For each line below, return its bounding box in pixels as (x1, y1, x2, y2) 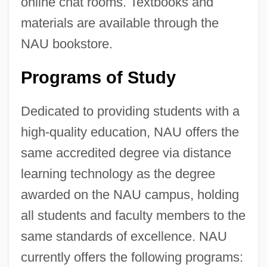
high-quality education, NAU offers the (20, 124, 239, 139)
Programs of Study (20, 67, 176, 87)
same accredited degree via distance (20, 145, 231, 160)
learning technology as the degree (20, 166, 215, 181)
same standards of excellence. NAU (20, 228, 227, 244)
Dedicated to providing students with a (20, 103, 240, 119)
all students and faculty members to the (20, 207, 246, 223)
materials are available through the (20, 15, 219, 30)
